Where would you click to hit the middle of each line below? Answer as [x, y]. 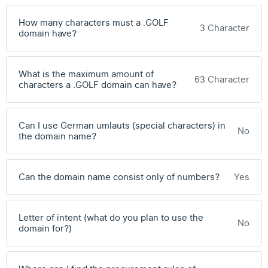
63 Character [222, 80]
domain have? [48, 33]
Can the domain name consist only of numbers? [119, 177]
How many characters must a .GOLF [94, 23]
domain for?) [45, 229]
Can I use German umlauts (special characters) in [122, 126]
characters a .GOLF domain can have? [98, 85]
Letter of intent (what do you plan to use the [111, 218]
